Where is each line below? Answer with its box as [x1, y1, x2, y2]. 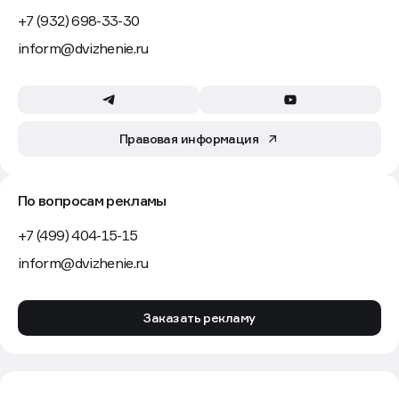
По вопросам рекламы [18, 191, 167, 210]
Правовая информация [118, 131, 259, 147]
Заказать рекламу [143, 310, 256, 326]
